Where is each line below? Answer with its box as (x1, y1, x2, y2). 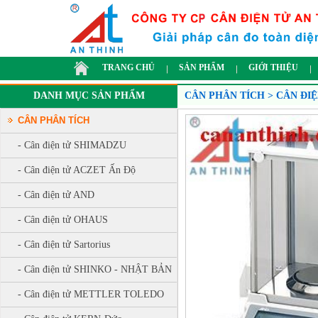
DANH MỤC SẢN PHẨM (33, 90, 145, 101)
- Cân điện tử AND (18, 190, 94, 200)
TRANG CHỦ (102, 62, 155, 73)
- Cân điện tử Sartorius (18, 239, 110, 250)
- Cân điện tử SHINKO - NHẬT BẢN (18, 264, 172, 275)
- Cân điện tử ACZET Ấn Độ (18, 165, 136, 175)
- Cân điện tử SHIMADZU (18, 140, 126, 150)
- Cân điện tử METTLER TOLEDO (18, 289, 164, 300)
